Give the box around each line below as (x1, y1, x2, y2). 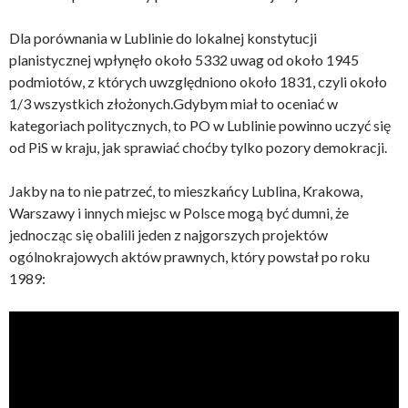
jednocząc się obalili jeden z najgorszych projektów (9, 226, 328, 243)
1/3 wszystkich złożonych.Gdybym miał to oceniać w (9, 95, 338, 112)
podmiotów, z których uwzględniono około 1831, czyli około (9, 73, 387, 90)
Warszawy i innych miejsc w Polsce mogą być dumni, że (9, 204, 349, 221)
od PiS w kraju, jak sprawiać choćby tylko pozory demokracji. (9, 138, 387, 156)
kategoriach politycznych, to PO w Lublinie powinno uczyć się (9, 117, 391, 134)
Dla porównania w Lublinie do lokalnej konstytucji (9, 29, 317, 46)
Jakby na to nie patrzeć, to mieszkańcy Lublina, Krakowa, (9, 182, 362, 199)
